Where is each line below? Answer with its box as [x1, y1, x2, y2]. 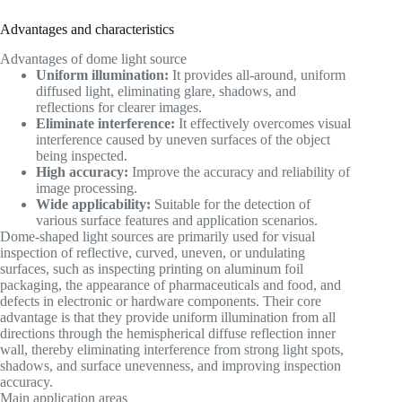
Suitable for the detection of [151, 197, 310, 213]
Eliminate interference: [36, 116, 175, 132]
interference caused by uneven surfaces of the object [36, 132, 330, 148]
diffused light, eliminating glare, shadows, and [36, 83, 296, 100]
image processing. [36, 180, 137, 197]
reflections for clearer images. [36, 100, 202, 116]
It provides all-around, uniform [169, 67, 345, 83]
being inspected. [36, 148, 127, 164]
